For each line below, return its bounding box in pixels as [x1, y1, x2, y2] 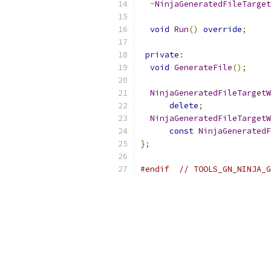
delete [169, 100, 198, 111]
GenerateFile [174, 62, 232, 73]
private [145, 50, 179, 60]
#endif [140, 164, 169, 174]
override [203, 24, 242, 34]
